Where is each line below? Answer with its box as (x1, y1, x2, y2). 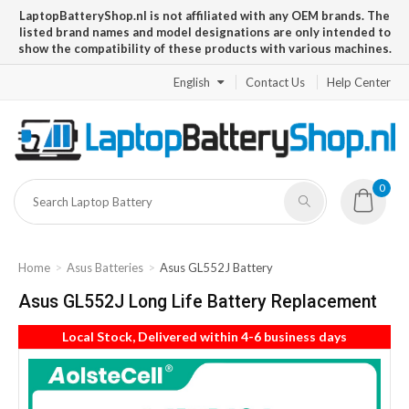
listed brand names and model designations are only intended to (18, 25, 391, 39)
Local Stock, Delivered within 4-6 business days (62, 329, 347, 345)
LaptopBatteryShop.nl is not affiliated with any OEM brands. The (19, 8, 390, 23)
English (173, 75, 210, 89)
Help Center (327, 75, 391, 89)
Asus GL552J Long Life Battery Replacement (18, 291, 377, 313)
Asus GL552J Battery (160, 260, 273, 276)
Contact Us (246, 75, 305, 89)
